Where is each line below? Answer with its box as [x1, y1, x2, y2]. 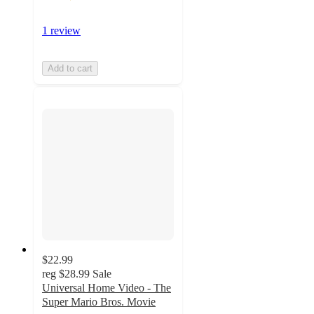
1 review [42, 24, 81, 36]
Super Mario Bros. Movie [42, 296, 156, 308]
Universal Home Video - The [42, 282, 171, 294]
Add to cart [48, 62, 93, 74]
